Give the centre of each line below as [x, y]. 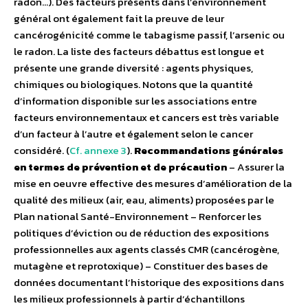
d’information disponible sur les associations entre [135, 101]
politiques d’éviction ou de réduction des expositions [141, 233]
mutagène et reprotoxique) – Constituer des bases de [141, 266]
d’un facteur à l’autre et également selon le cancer [133, 134]
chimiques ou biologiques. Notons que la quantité [133, 85]
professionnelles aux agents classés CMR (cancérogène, [146, 250]
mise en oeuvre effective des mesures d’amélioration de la [153, 184]
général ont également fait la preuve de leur [119, 19]
